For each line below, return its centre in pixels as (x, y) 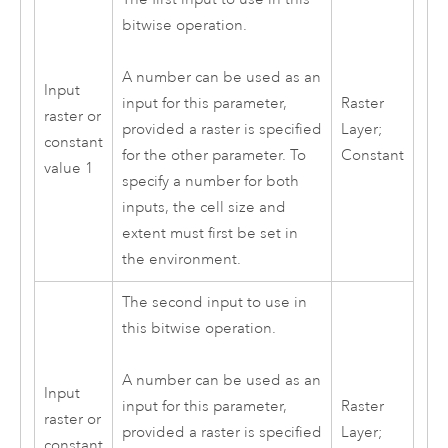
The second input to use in (214, 302)
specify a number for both (210, 182)
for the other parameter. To (213, 156)
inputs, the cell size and (203, 208)
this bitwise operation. (198, 328)
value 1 (68, 168)
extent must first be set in (209, 234)
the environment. (181, 260)
